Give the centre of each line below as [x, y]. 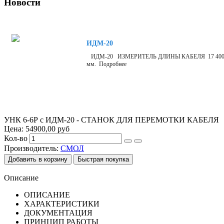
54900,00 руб [47, 128]
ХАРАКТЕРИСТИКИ [62, 203]
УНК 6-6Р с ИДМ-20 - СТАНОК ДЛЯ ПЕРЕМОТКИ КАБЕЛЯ [111, 119]
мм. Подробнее [106, 64]
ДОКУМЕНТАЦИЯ [58, 212]
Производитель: [32, 148]
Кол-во [16, 138]
